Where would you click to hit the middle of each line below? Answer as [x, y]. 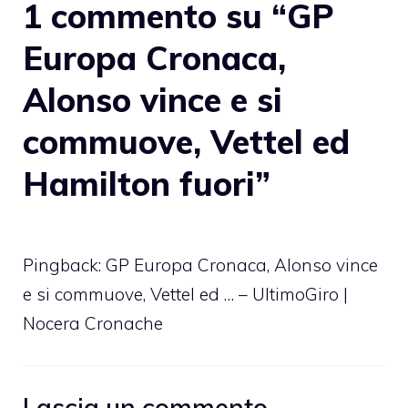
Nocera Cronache [93, 324]
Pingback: [64, 265]
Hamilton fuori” [147, 184]
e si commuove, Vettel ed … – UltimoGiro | [185, 295]
